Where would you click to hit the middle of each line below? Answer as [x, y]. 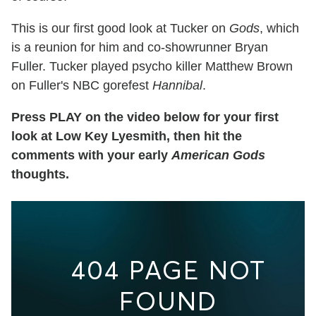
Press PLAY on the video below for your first [145, 117]
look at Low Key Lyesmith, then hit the [127, 136]
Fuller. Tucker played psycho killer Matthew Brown [152, 66]
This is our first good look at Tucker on [120, 28]
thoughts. [40, 174]
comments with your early [91, 155]
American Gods [218, 155]
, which [279, 28]
